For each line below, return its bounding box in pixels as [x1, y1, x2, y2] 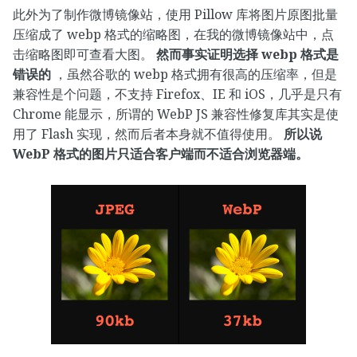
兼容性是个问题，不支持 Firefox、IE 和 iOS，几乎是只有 [13, 84, 342, 103]
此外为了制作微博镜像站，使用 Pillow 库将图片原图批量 [13, 5, 338, 23]
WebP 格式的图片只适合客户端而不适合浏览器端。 [13, 144, 308, 163]
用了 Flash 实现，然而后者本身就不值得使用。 [13, 124, 284, 143]
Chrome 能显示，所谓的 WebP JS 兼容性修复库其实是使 [13, 104, 339, 123]
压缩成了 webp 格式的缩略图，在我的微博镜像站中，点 [13, 25, 334, 43]
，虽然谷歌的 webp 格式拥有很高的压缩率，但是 [51, 65, 337, 83]
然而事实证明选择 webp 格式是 [156, 45, 339, 63]
